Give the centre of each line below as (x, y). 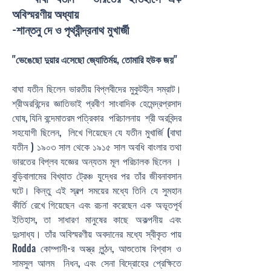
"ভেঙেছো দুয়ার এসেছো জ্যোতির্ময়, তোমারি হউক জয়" (95, 59)
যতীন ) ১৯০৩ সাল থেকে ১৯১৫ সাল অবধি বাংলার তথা (97, 146)
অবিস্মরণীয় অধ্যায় (47, 13)
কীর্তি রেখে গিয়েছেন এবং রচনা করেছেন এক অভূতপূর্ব (97, 204)
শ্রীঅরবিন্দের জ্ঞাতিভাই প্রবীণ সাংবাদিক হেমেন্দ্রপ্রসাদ (97, 103)
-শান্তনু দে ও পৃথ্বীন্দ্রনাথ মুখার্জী (70, 29)
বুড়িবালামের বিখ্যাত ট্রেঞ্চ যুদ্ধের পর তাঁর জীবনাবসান (97, 175)
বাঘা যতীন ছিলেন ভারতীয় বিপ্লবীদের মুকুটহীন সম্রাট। (97, 88)
